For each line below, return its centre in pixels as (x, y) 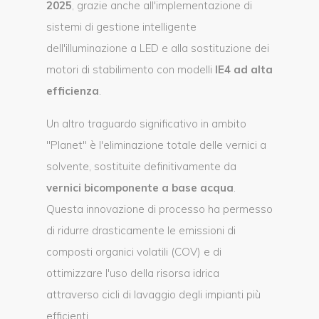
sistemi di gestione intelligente (121, 27)
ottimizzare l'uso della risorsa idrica (133, 273)
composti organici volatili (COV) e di (134, 252)
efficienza (73, 91)
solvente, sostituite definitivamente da (141, 166)
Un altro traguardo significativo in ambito (146, 124)
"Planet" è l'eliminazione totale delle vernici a (156, 145)
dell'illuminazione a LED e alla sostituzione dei (158, 48)
